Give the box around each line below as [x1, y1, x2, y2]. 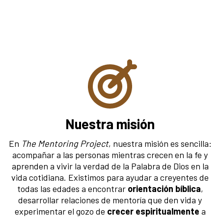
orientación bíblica [127, 183, 201, 194]
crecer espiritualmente [107, 205, 201, 217]
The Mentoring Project [21, 137, 109, 149]
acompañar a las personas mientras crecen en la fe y [12, 149, 208, 160]
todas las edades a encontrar [17, 183, 128, 194]
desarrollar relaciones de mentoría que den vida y [18, 194, 202, 205]
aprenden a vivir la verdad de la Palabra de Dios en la [11, 160, 209, 171]
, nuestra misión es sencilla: [108, 137, 212, 149]
